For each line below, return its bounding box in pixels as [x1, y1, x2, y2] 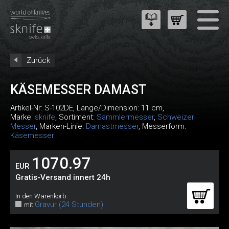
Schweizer [157, 112, 194, 122]
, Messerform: [139, 122, 186, 131]
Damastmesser [86, 122, 139, 131]
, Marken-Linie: [36, 122, 86, 131]
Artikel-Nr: [10, 103, 44, 112]
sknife [35, 112, 55, 122]
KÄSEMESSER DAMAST [10, 82, 146, 97]
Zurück [27, 56, 50, 65]
